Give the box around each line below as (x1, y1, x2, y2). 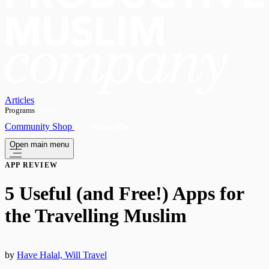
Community (5, 121, 52, 132)
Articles (5, 95, 34, 106)
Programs (5, 106, 35, 115)
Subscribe (91, 122, 129, 132)
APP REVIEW (5, 161, 58, 170)
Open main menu (10, 140, 69, 150)
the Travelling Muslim (5, 205, 187, 227)
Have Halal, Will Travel (17, 249, 107, 260)
